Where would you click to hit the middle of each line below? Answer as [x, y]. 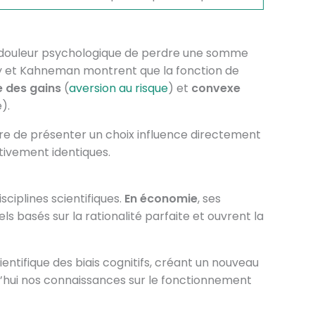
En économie [161, 199]
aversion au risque [118, 88]
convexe [216, 88]
